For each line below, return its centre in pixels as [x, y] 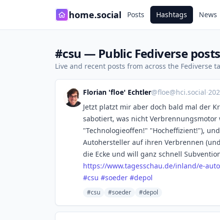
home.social [95, 15]
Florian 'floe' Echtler [117, 92]
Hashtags [172, 14]
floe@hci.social [182, 92]
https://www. [104, 166]
